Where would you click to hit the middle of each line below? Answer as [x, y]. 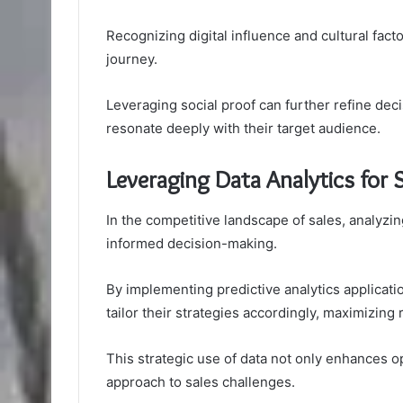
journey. [132, 59]
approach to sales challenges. [201, 381]
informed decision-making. [192, 243]
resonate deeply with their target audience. [243, 129]
